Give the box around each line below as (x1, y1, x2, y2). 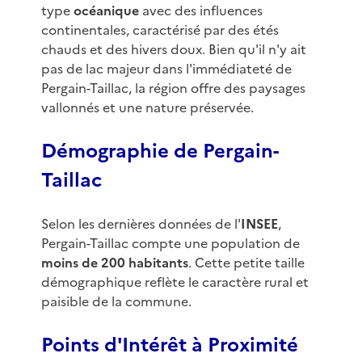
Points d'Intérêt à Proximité (40, 330, 298, 360)
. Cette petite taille (187, 253, 305, 273)
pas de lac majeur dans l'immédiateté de (40, 59, 292, 79)
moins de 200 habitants (40, 253, 188, 273)
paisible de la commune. (40, 292, 192, 312)
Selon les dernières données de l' (40, 214, 241, 234)
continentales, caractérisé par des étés (40, 20, 279, 40)
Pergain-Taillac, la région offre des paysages (40, 78, 305, 99)
